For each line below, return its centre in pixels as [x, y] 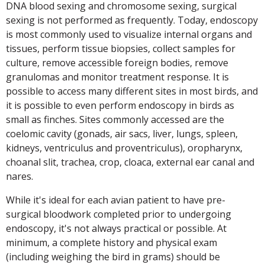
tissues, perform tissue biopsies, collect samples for [121, 48]
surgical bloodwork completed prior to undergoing [119, 214]
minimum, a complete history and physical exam [112, 242]
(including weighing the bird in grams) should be [113, 256]
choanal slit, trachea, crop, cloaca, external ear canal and [130, 162]
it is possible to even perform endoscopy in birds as [120, 105]
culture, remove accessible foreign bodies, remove [117, 62]
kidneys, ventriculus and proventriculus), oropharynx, [124, 148]
